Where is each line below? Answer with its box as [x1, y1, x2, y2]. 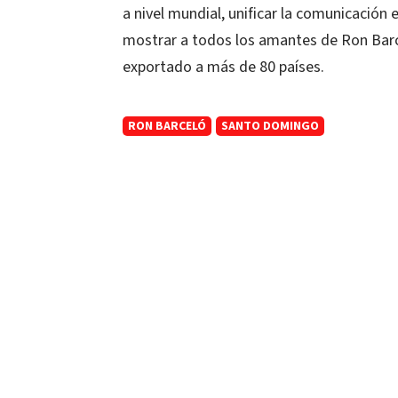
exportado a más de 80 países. [123, 56, 324, 78]
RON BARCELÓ [128, 117, 206, 135]
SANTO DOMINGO [221, 117, 319, 135]
